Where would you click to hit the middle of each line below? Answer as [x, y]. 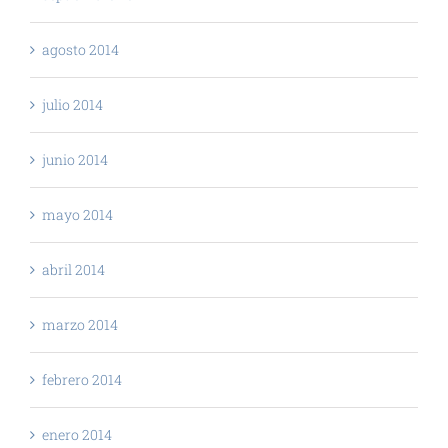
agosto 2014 [80, 49]
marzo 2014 [80, 324]
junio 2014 [75, 159]
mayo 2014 [77, 214]
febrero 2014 [82, 379]
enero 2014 [77, 434]
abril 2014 [73, 269]
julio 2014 [72, 104]
